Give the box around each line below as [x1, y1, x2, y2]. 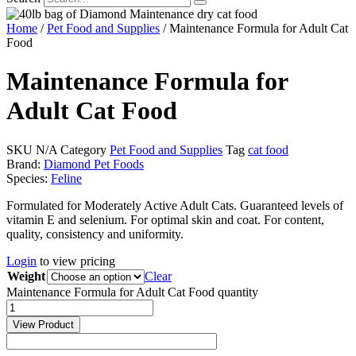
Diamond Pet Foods [44, 157, 144, 171]
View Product [13, 318, 74, 331]
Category [60, 142, 106, 157]
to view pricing [37, 253, 115, 268]
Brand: [6, 157, 44, 171]
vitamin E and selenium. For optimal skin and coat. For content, [6, 212, 324, 226]
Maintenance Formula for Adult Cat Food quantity [6, 284, 258, 299]
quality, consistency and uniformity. [6, 226, 184, 241]
